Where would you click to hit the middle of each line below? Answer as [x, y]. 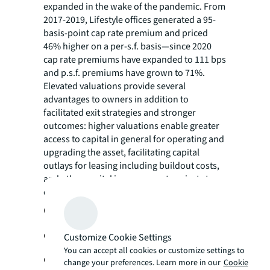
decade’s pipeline [87, 259]
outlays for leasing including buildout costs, [131, 166]
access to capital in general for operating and [134, 140]
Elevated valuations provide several [115, 86]
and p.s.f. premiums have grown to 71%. [124, 73]
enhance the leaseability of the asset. [118, 193]
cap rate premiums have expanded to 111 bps [135, 60]
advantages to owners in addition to [116, 100]
